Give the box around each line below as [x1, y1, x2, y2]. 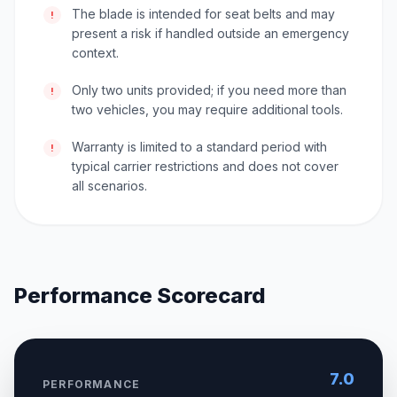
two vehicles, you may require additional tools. [72, 102, 343, 118]
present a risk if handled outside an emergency [72, 26, 349, 42]
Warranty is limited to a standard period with [72, 139, 327, 155]
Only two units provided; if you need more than [72, 82, 346, 98]
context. [72, 45, 119, 61]
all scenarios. [72, 178, 147, 194]
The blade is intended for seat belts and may [72, 6, 335, 22]
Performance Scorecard [14, 283, 266, 309]
